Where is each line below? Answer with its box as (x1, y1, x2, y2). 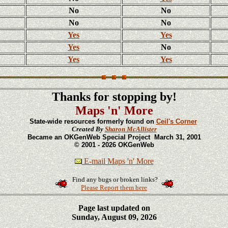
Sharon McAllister (104, 125, 157, 133)
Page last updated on (78, 204, 150, 212)
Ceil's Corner (156, 118, 197, 125)
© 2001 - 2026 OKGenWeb (74, 141, 154, 149)
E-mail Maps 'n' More (81, 157, 154, 165)
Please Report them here (81, 184, 147, 191)
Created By (71, 125, 105, 133)
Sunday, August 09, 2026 (69, 213, 159, 221)
